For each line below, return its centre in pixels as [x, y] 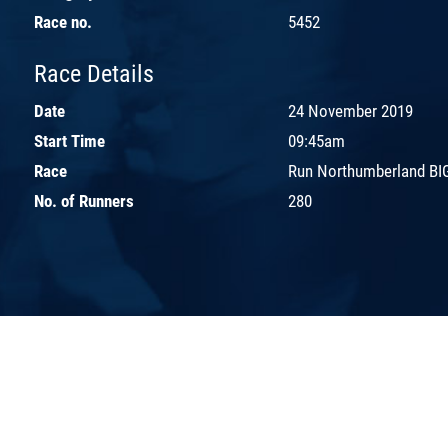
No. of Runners [84, 200]
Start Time [69, 140]
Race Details [94, 73]
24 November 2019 [350, 110]
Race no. [63, 21]
